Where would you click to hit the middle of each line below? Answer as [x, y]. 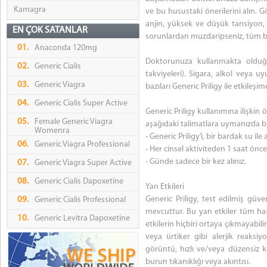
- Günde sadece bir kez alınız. [196, 162]
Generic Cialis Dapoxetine [79, 182]
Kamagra [30, 10]
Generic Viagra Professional [82, 145]
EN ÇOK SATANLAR [50, 31]
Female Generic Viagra [74, 122]
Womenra [52, 131]
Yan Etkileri [165, 187]
